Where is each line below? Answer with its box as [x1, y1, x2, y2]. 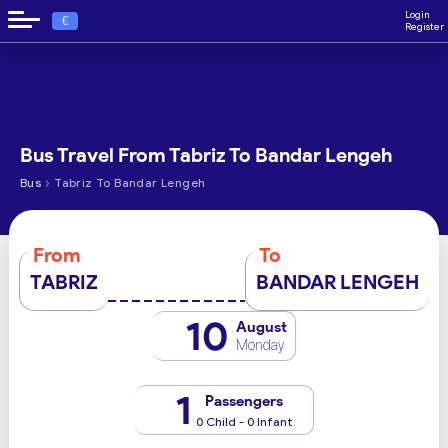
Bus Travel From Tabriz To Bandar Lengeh [20, 143, 392, 167]
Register [405, 20, 444, 33]
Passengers [205, 392, 283, 410]
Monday [235, 337, 284, 353]
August [235, 318, 287, 336]
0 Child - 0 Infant [195, 414, 293, 429]
